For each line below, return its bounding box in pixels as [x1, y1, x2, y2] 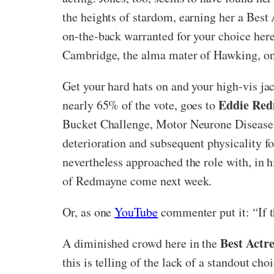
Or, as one [62, 203, 115, 220]
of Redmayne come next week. [62, 172, 212, 189]
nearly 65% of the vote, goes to [62, 96, 219, 113]
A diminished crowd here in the [62, 234, 221, 251]
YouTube [114, 203, 158, 220]
